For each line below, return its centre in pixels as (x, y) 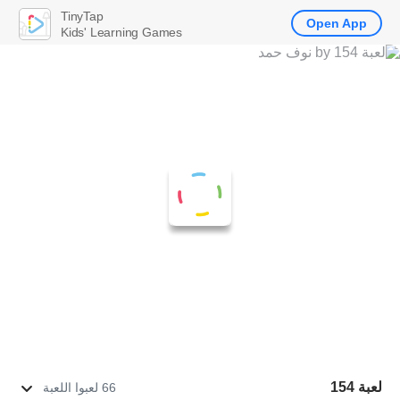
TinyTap (82, 16)
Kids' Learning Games (121, 32)
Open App (337, 23)
